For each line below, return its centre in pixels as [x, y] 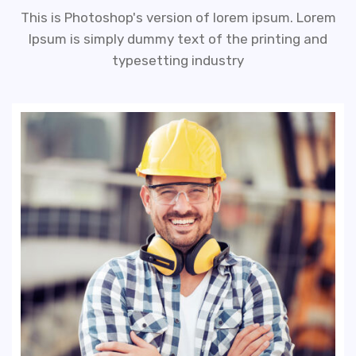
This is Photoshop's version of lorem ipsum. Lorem [178, 17]
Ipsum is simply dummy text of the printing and [178, 39]
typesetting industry [178, 60]
